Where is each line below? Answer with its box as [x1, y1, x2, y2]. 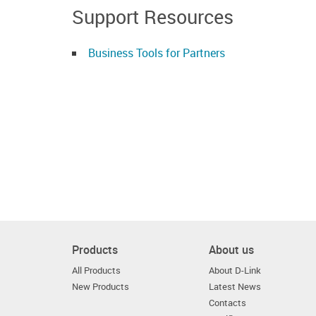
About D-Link [209, 265, 262, 276]
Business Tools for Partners [88, 45, 225, 61]
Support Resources [72, 4, 233, 30]
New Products [72, 281, 129, 293]
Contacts [209, 297, 247, 309]
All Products [72, 265, 121, 276]
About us [209, 242, 255, 257]
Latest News [209, 281, 262, 293]
